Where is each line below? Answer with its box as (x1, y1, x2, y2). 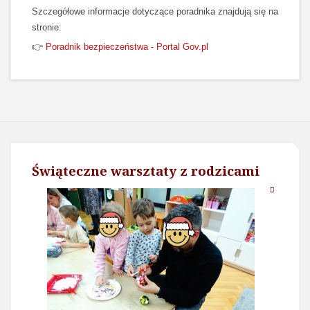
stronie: (32, 22, 62, 33)
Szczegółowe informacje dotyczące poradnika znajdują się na (32, 6, 278, 17)
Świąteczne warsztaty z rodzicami (32, 162, 259, 180)
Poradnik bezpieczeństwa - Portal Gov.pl (46, 42, 208, 53)
